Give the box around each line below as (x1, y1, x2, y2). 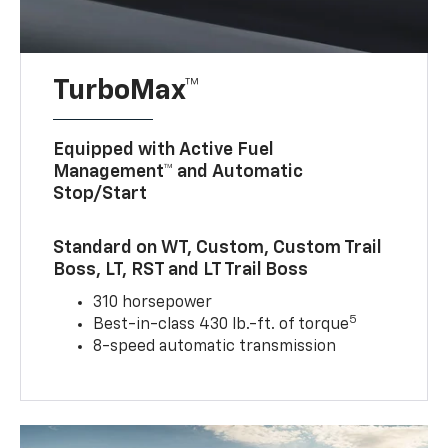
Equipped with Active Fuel (53, 140, 274, 159)
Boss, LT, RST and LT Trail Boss (53, 260, 309, 279)
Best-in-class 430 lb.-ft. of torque (93, 316, 350, 333)
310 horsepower (93, 294, 213, 311)
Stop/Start (53, 184, 148, 203)
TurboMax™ (53, 76, 201, 105)
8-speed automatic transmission (93, 338, 337, 355)
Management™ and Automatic (53, 162, 304, 181)
